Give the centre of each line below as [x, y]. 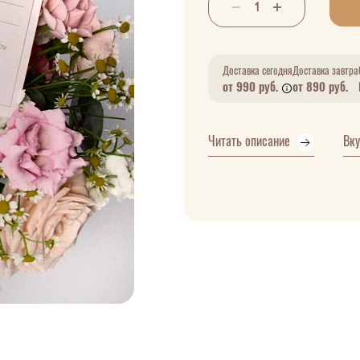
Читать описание [251, 141]
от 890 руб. [320, 87]
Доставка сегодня [258, 70]
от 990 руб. [252, 87]
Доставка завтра [325, 70]
